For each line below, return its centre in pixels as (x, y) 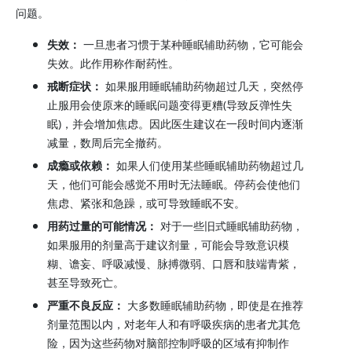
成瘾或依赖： (80, 165)
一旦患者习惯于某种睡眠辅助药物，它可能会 (192, 44)
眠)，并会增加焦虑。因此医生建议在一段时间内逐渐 (175, 124)
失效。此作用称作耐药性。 (113, 63)
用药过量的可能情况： (102, 226)
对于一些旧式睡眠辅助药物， (230, 226)
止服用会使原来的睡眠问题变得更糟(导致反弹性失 (170, 105)
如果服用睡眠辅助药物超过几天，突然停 (203, 86)
